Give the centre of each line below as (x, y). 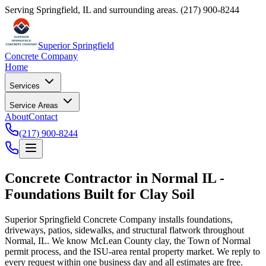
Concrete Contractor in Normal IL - (115, 178)
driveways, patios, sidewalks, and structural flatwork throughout (124, 230)
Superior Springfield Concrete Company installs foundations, (119, 219)
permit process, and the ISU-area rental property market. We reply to (132, 251)
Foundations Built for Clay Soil (100, 194)
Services (26, 86)
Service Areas (35, 105)
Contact (43, 117)
